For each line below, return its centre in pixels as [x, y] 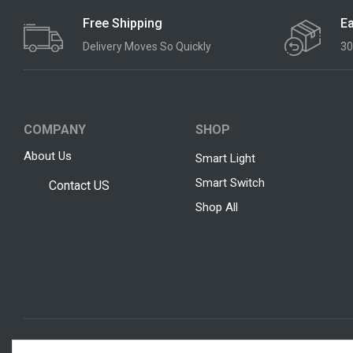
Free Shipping [123, 23]
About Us [48, 156]
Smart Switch [230, 182]
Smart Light [226, 158]
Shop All [217, 207]
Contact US [79, 186]
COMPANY [55, 129]
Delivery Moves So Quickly [147, 47]
